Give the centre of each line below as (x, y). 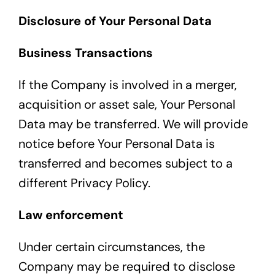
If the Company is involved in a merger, (127, 85)
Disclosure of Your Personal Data (115, 21)
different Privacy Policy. (84, 183)
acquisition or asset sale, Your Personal (126, 105)
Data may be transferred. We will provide (133, 124)
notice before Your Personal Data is (116, 144)
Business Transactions (85, 53)
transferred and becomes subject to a (125, 164)
